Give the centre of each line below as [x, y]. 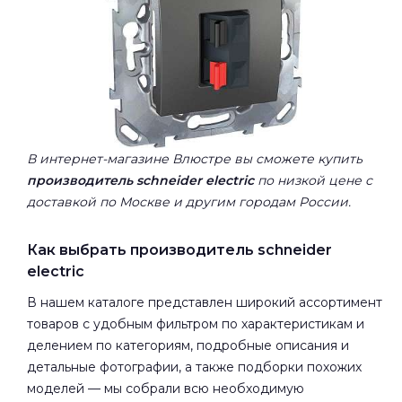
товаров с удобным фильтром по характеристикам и [196, 323]
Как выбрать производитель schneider [179, 249]
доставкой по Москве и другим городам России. [189, 201]
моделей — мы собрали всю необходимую [166, 388]
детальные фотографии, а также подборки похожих [194, 367]
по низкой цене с [313, 180]
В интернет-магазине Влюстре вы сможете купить [195, 158]
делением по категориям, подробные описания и [188, 345]
